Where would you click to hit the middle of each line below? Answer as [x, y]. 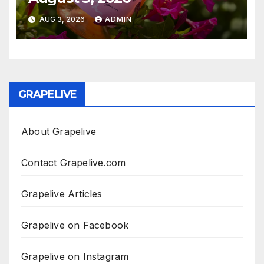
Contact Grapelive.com [74, 163]
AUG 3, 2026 [62, 19]
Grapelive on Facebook [75, 225]
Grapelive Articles [62, 194]
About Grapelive [59, 132]
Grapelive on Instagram [75, 257]
